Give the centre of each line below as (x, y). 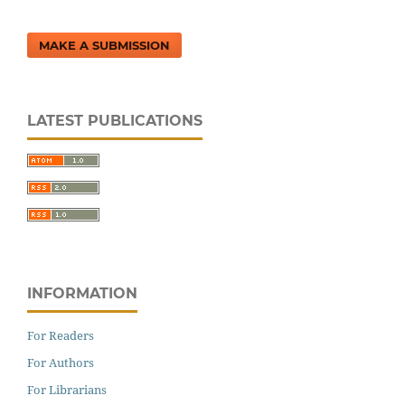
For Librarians (67, 389)
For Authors (61, 362)
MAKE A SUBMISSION (105, 45)
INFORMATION (82, 293)
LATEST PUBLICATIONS (115, 120)
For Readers (61, 335)
